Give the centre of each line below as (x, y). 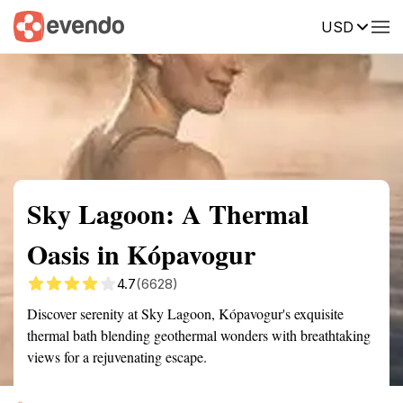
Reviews (372, 25)
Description (286, 25)
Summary (40, 25)
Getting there (186, 25)
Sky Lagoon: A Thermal (168, 213)
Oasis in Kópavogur (141, 254)
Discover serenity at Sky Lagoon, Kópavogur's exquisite (185, 313)
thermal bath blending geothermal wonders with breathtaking (199, 335)
